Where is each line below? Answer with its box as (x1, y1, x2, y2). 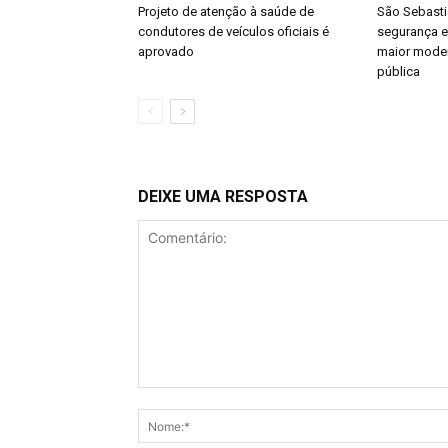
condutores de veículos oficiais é (138, 24, 329, 39)
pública (377, 64, 420, 79)
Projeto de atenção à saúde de (138, 4, 314, 19)
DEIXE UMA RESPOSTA (138, 187, 308, 206)
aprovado (138, 44, 194, 59)
